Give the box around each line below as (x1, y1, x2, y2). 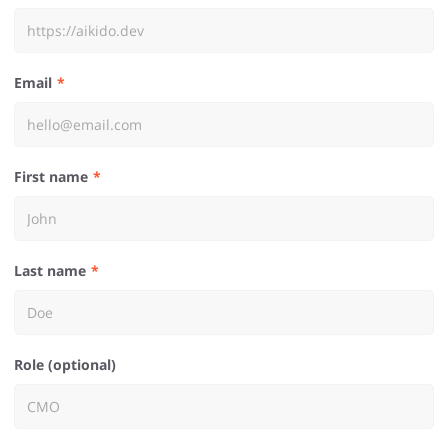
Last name (22, 261, 86, 280)
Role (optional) (23, 355, 116, 374)
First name (22, 167, 88, 186)
